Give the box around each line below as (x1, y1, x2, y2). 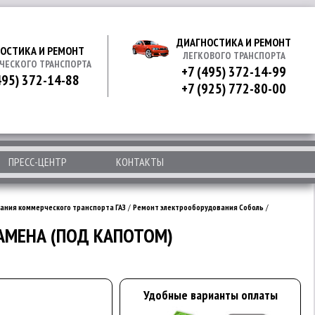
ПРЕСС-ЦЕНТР (8, 155, 67, 169)
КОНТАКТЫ (116, 155, 164, 169)
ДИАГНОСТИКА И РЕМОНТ (176, 35, 291, 49)
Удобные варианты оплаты (143, 287, 278, 303)
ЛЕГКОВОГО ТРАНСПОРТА (182, 49, 285, 62)
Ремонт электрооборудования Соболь (133, 202, 264, 212)
